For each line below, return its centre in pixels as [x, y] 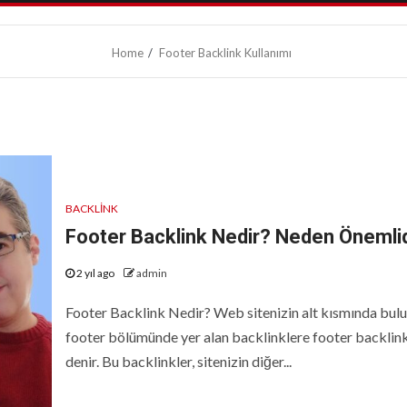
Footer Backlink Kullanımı [225, 53]
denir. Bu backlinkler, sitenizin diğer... [178, 361]
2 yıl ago [95, 273]
